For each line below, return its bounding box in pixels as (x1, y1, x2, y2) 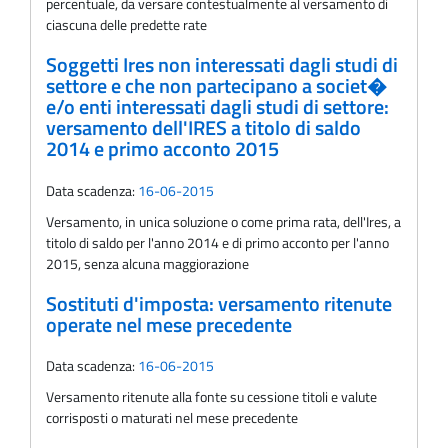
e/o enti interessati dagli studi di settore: (46, 92, 389, 123)
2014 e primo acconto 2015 (46, 134, 279, 165)
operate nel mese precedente (46, 309, 292, 340)
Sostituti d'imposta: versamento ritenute (46, 288, 392, 319)
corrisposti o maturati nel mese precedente (46, 407, 298, 429)
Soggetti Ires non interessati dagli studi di (46, 50, 398, 81)
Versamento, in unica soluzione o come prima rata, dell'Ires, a (46, 210, 401, 232)
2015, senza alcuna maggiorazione (46, 252, 249, 274)
